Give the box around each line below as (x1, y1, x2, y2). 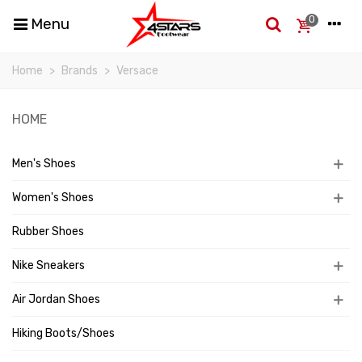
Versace (116, 64, 158, 78)
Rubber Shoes (12, 225, 84, 238)
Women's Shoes (12, 191, 94, 204)
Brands (61, 64, 98, 78)
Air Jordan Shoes (12, 293, 100, 306)
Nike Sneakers (12, 259, 85, 272)
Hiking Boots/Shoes (12, 326, 115, 340)
